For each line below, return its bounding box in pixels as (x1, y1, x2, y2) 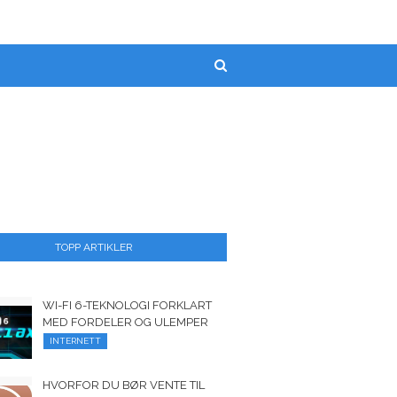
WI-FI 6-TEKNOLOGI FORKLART (43, 299, 213, 312)
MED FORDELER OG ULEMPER (43, 315, 209, 329)
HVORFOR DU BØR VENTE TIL (43, 378, 206, 392)
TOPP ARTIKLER (55, 241, 133, 253)
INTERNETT (50, 336, 102, 346)
